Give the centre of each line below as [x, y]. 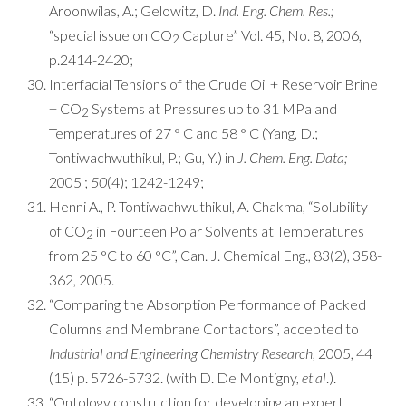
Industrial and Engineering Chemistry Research [181, 353]
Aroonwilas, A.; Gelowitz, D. [134, 10]
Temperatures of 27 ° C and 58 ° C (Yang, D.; [184, 133]
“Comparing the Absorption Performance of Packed [208, 304]
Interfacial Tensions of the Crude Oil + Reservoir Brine [213, 84]
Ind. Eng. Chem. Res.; [276, 10]
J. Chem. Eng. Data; [292, 157]
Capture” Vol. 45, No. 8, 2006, [271, 35]
